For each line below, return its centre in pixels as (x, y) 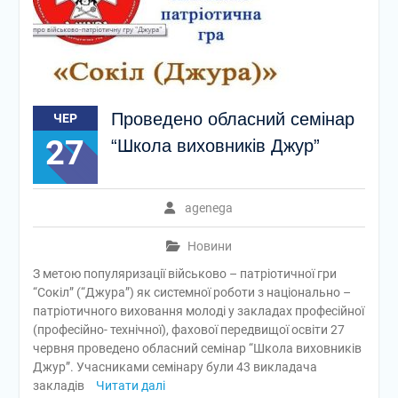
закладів (60, 386)
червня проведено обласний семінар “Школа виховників (197, 348)
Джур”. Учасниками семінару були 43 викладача (175, 367)
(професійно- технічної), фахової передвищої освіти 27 (188, 330)
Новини (209, 246)
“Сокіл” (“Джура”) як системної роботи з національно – (191, 292)
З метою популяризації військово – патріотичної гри (184, 274)
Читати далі (130, 386)
